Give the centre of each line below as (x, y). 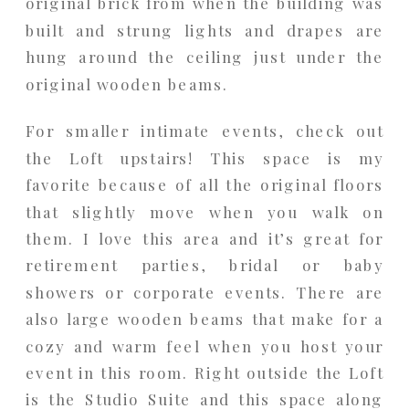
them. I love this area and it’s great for (205, 238)
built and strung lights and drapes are (205, 30)
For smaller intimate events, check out (205, 131)
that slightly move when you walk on (205, 211)
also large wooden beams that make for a (205, 318)
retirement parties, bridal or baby (205, 265)
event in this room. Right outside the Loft (205, 372)
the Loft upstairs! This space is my (205, 157)
